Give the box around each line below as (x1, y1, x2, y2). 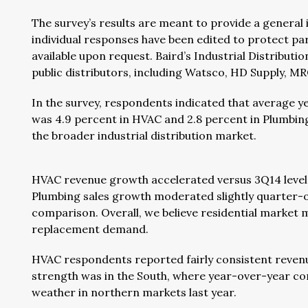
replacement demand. (32, 222, 148, 236)
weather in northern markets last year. (32, 285, 236, 299)
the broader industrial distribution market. (32, 129, 256, 142)
